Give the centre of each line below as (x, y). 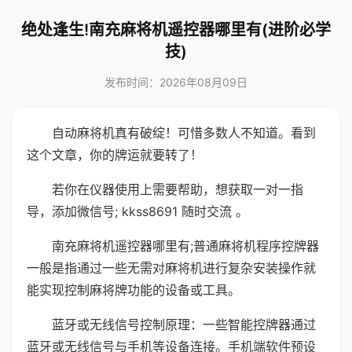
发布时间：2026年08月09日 (176, 82)
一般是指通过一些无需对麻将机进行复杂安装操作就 (171, 268)
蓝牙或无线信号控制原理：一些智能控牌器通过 (184, 324)
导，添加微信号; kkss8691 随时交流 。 (137, 211)
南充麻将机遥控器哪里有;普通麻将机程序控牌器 (185, 246)
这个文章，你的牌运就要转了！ (115, 155)
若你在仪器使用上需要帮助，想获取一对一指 (178, 189)
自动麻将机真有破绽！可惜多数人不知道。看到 (184, 133)
